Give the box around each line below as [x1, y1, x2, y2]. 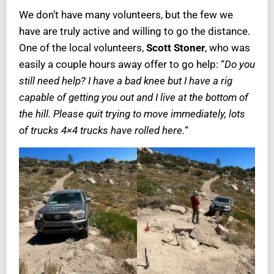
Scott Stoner [146, 42, 205, 54]
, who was [205, 42, 250, 54]
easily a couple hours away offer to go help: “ [19, 58, 224, 71]
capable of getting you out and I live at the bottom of [19, 91, 248, 104]
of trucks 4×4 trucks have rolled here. [19, 124, 185, 137]
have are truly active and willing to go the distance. [19, 25, 250, 38]
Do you [224, 58, 255, 71]
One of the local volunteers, [19, 42, 146, 54]
